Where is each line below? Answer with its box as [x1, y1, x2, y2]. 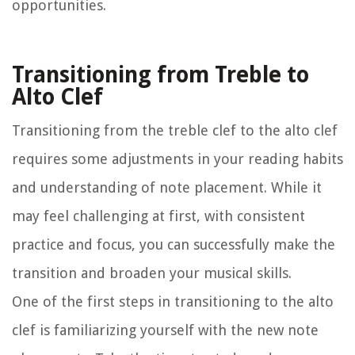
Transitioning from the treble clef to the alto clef [12, 122, 338, 139]
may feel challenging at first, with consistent [12, 208, 305, 225]
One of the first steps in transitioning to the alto [12, 293, 334, 311]
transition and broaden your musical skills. [12, 265, 292, 282]
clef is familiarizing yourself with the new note [12, 322, 319, 339]
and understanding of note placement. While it [12, 179, 322, 197]
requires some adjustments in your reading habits [12, 151, 343, 168]
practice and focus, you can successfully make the [12, 236, 335, 254]
